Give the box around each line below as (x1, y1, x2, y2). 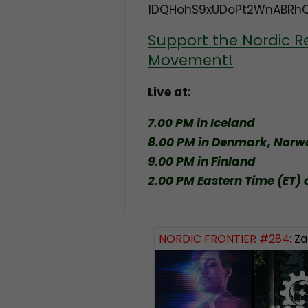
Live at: (148, 84, 192, 101)
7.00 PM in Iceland (148, 115, 256, 132)
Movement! (148, 50, 234, 71)
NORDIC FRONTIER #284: (159, 230, 292, 247)
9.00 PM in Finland (148, 153, 256, 170)
